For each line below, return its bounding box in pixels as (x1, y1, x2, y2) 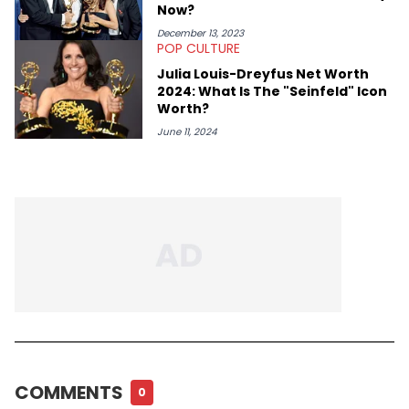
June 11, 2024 (157, 124, 217, 139)
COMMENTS (15, 379, 123, 405)
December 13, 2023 (157, 26, 244, 40)
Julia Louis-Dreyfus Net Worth (157, 64, 369, 83)
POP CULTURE (157, 38, 240, 58)
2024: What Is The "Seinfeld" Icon (157, 81, 387, 100)
